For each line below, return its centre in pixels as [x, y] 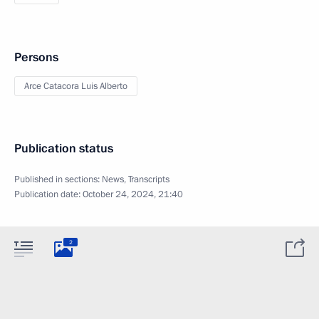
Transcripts [149, 179]
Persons [36, 57]
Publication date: [48, 194]
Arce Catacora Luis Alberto [76, 86]
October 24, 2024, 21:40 [133, 194]
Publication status [64, 148]
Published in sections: [58, 179]
